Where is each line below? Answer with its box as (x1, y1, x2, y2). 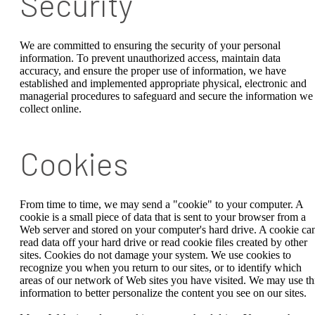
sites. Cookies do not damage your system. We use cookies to (20, 249, 291, 262)
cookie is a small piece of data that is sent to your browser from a (20, 211, 306, 224)
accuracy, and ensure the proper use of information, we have (20, 65, 286, 77)
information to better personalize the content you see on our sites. (20, 287, 307, 300)
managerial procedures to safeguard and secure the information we (20, 90, 313, 103)
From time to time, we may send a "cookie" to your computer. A (20, 198, 303, 211)
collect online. (20, 103, 82, 115)
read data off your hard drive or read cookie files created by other (20, 236, 307, 249)
